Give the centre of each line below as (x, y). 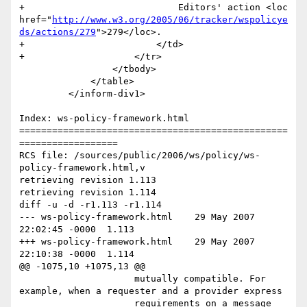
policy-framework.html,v (82, 168)
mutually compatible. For (77, 279)
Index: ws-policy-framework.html (104, 119)
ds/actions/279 (58, 32)
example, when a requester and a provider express (151, 291)
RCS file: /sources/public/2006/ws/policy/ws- (140, 156)
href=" (36, 20)
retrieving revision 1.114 (88, 193)
